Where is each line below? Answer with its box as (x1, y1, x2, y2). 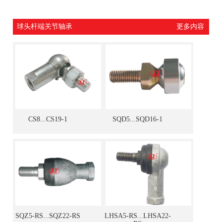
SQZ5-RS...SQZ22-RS (15, 212, 80, 220)
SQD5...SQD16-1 (112, 115, 163, 123)
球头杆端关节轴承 (17, 23, 73, 30)
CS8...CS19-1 (28, 115, 67, 123)
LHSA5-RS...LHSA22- (104, 212, 171, 220)
